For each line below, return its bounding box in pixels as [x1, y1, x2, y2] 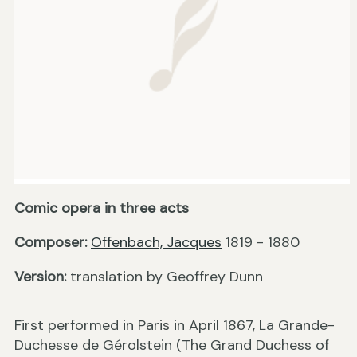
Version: [14, 267, 66, 287]
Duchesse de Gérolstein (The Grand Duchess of [14, 335, 329, 355]
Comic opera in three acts [14, 198, 189, 218]
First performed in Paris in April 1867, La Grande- [14, 316, 335, 335]
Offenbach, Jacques [91, 233, 222, 253]
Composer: [14, 233, 87, 253]
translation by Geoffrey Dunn [66, 267, 263, 287]
